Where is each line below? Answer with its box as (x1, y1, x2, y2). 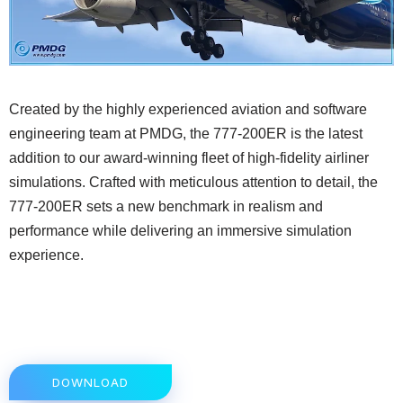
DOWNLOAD (52, 374, 129, 390)
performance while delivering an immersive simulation (9, 222, 352, 238)
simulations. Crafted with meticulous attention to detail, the (9, 174, 378, 190)
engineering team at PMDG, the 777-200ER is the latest (9, 125, 363, 141)
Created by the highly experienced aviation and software (9, 101, 367, 117)
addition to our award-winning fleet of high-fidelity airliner (9, 149, 369, 166)
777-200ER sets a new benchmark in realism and (9, 198, 323, 214)
